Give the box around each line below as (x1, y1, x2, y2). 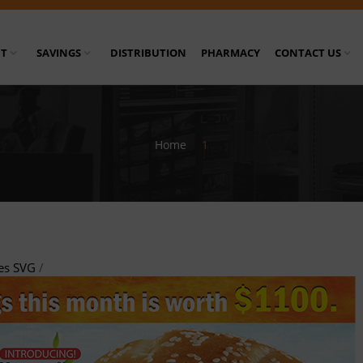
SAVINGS (36, 45, 81, 60)
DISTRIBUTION (110, 45, 186, 60)
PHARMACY (201, 45, 260, 60)
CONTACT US (275, 45, 341, 60)
